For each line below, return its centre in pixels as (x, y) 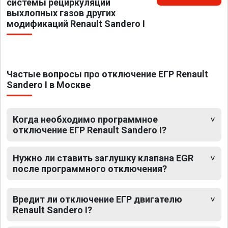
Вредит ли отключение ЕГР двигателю (97, 199)
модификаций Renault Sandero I (76, 24)
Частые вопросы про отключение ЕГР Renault (107, 74)
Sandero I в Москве (49, 85)
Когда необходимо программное (85, 120)
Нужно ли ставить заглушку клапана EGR (103, 158)
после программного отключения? (90, 169)
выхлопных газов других (61, 13)
